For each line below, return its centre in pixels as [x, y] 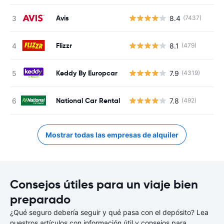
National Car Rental [88, 100]
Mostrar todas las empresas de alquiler [112, 135]
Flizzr [64, 45]
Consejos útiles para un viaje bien [104, 184]
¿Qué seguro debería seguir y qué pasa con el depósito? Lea [109, 212]
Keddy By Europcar [87, 73]
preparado [40, 199]
